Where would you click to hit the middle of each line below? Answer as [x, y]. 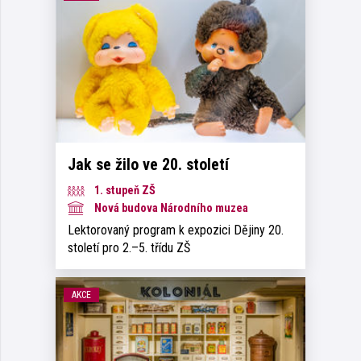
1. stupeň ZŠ [124, 190]
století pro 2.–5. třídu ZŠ [129, 247]
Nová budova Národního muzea [170, 208]
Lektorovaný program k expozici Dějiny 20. [176, 230]
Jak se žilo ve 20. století [148, 164]
